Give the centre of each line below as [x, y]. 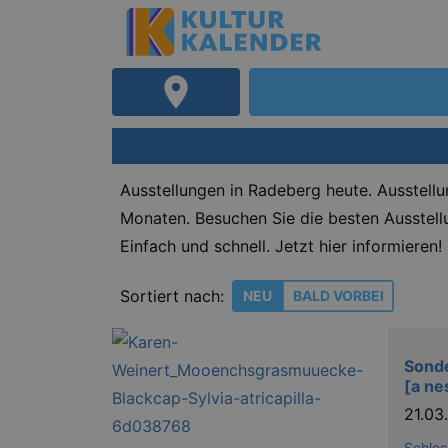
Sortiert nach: [172, 295]
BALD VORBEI [338, 295]
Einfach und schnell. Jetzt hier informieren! [281, 246]
